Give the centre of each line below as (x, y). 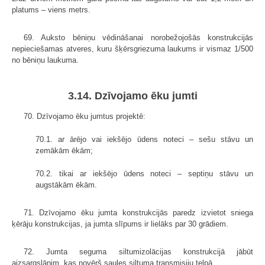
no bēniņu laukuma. (45, 60)
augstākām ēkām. (66, 185)
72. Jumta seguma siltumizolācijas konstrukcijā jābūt (138, 252)
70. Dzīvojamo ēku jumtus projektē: (85, 117)
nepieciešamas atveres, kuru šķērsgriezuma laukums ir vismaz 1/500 (132, 49)
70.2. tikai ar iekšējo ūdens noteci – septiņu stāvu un (144, 174)
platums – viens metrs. (51, 10)
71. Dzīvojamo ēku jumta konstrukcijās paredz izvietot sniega (138, 213)
